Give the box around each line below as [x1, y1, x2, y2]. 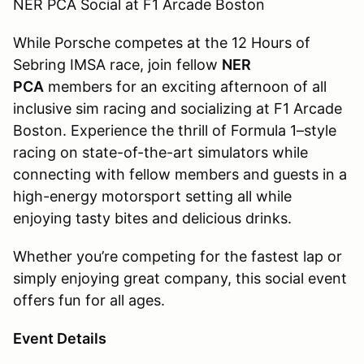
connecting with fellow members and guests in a [13, 165, 347, 183]
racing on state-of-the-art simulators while [13, 143, 308, 161]
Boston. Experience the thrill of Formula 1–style [13, 121, 336, 139]
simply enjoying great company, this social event [13, 269, 347, 287]
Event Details [13, 329, 106, 347]
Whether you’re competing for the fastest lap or [13, 247, 342, 265]
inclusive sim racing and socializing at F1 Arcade [13, 99, 342, 117]
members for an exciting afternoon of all [44, 77, 327, 95]
